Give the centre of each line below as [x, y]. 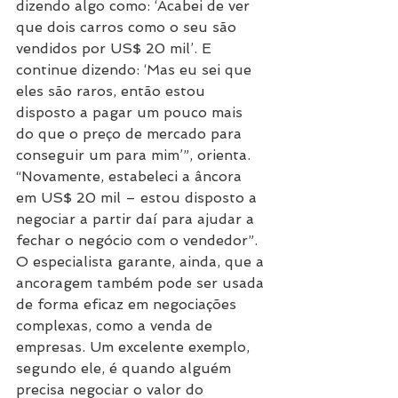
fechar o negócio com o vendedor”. [137, 240]
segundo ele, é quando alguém [126, 368]
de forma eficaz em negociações [128, 304]
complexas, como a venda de [116, 325]
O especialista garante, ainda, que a [142, 261]
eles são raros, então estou [113, 91]
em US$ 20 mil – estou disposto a [139, 197]
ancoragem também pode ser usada [142, 283]
